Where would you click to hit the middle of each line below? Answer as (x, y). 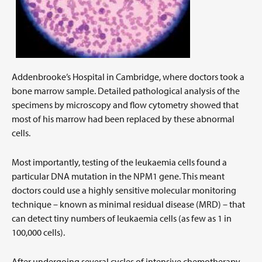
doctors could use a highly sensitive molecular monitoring (124, 190)
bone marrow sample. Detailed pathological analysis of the (126, 91)
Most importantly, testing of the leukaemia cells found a (119, 162)
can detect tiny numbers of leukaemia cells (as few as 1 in (122, 218)
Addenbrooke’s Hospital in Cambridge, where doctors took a (128, 77)
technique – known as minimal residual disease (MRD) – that (128, 204)
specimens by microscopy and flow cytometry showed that (125, 105)
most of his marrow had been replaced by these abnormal (123, 119)
